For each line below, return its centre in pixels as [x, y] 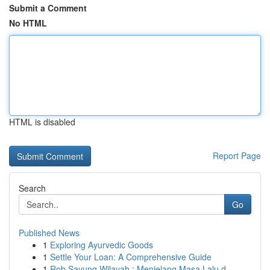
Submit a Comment [48, 8]
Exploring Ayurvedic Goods [102, 245]
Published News [49, 233]
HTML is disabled [42, 122]
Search [32, 188]
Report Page [237, 155]
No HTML [28, 23]
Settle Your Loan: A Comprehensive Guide [131, 257]
